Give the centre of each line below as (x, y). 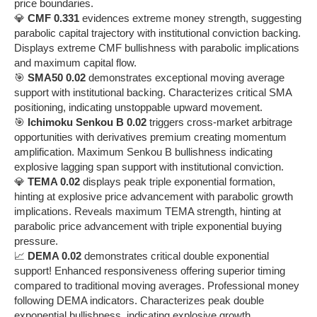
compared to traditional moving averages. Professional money (157, 285)
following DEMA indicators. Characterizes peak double (139, 300)
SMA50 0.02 (57, 77)
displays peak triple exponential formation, (178, 181)
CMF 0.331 (53, 18)
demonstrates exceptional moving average (185, 77)
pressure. (36, 241)
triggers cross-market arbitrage (219, 122)
